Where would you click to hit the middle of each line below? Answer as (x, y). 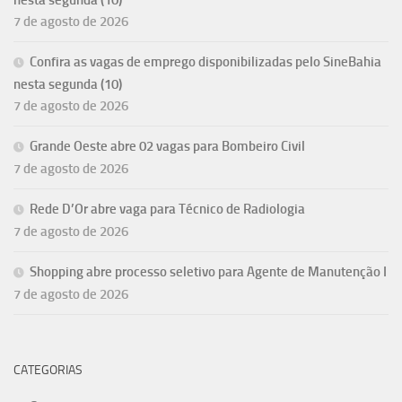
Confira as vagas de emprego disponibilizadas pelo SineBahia (205, 62)
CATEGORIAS (48, 371)
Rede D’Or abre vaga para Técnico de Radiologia (167, 210)
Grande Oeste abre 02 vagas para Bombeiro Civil (167, 147)
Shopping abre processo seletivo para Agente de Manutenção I (208, 272)
